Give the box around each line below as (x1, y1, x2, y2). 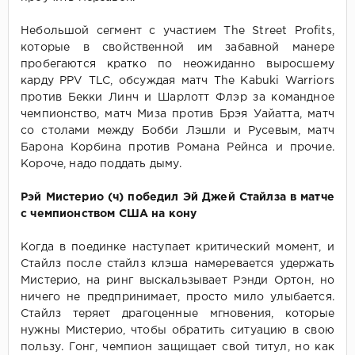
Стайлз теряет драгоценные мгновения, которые (21, 309, 334, 319)
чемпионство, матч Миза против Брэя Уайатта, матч (21, 109, 334, 120)
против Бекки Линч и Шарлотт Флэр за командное (21, 93, 334, 103)
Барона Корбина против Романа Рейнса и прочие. (21, 143, 334, 153)
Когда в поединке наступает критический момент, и (21, 242, 334, 253)
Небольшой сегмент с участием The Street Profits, (21, 26, 334, 36)
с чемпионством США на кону (21, 209, 197, 219)
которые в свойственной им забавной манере (21, 43, 334, 53)
